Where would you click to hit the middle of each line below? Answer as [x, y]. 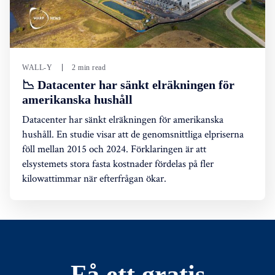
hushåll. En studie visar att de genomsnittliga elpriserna [133, 134]
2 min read [89, 67]
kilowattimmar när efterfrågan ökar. [94, 178]
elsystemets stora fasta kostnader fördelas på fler [118, 163]
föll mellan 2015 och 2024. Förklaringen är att [114, 148]
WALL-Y [37, 67]
